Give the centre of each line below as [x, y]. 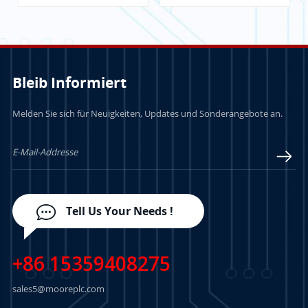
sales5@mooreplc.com [58, 288]
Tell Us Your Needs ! [119, 211]
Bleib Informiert [69, 82]
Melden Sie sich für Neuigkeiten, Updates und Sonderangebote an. [147, 113]
